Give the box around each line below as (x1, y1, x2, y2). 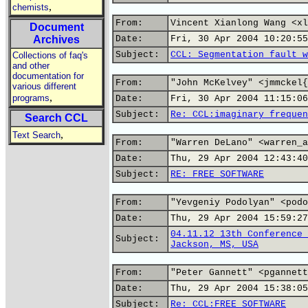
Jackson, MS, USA (170, 239, 258, 250)
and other (12, 60, 49, 71)
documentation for (12, 71, 84, 81)
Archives (33, 34, 80, 45)
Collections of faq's (12, 50, 88, 60)
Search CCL (25, 112, 88, 124)
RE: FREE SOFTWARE (170, 169, 264, 179)
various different (12, 81, 76, 91)
